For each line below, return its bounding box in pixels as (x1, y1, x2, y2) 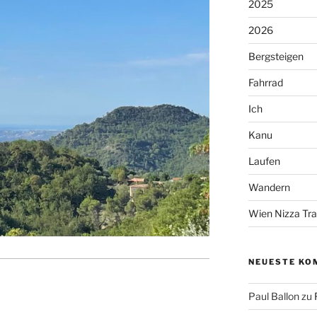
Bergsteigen (248, 50, 304, 63)
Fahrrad (248, 76, 283, 89)
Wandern (248, 181, 290, 194)
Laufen (248, 155, 280, 168)
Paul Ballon (248, 290, 299, 303)
